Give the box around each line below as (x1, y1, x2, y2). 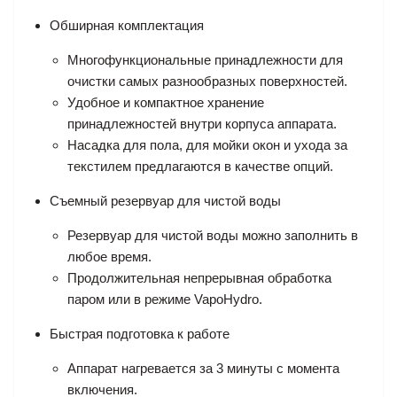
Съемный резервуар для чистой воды (50, 193, 281, 208)
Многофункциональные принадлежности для (67, 52, 343, 67)
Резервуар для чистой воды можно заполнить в (67, 228, 358, 243)
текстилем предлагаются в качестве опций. (67, 159, 333, 174)
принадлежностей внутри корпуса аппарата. (67, 116, 337, 131)
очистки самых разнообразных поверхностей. (67, 74, 347, 89)
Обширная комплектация (50, 18, 204, 33)
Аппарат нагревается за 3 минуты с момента (67, 361, 339, 376)
